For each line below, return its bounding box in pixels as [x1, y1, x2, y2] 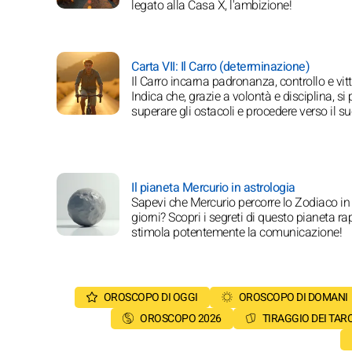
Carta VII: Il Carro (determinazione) [131, 57, 310, 77]
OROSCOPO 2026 [140, 310, 222, 328]
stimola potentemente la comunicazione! [131, 223, 342, 243]
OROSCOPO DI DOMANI [238, 289, 348, 306]
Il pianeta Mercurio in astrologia [131, 178, 295, 198]
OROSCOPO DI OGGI [103, 289, 198, 306]
